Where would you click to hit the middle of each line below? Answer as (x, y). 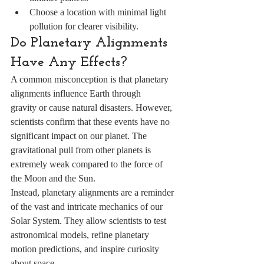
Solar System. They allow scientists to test (90, 221)
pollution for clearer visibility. (84, 26)
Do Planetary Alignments (91, 43)
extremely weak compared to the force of (88, 164)
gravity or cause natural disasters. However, (93, 108)
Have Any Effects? (69, 62)
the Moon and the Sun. (53, 178)
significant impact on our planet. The (80, 136)
